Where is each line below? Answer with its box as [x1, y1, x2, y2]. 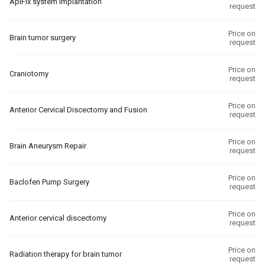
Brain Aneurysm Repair [9, 141, 86, 150]
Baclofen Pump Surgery [9, 177, 89, 186]
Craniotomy [9, 69, 49, 78]
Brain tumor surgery [9, 33, 76, 42]
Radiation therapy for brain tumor [9, 250, 122, 258]
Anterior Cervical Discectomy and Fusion [9, 105, 147, 114]
